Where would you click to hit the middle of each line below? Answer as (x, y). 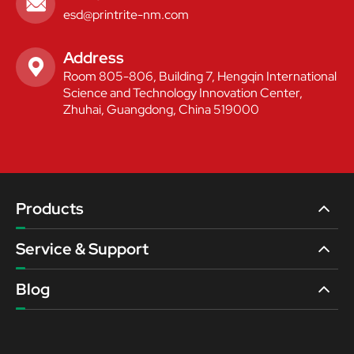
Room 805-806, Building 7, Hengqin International (200, 77)
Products (50, 209)
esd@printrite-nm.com (126, 15)
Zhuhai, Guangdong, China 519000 (161, 110)
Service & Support (82, 249)
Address (94, 58)
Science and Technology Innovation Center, (183, 93)
